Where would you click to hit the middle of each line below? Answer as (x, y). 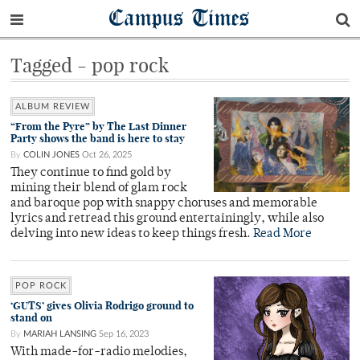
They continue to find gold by (91, 173)
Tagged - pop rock (90, 65)
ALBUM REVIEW (53, 106)
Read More (282, 234)
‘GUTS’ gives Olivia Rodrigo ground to (102, 306)
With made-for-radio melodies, (99, 352)
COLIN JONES (51, 155)
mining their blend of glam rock (99, 188)
